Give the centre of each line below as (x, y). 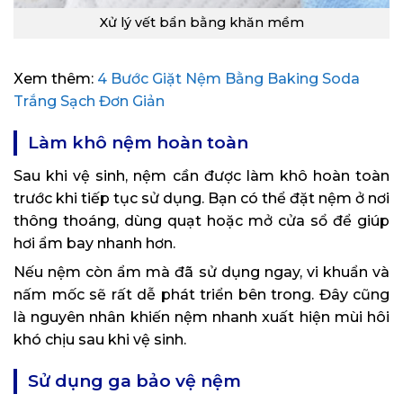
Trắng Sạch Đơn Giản (89, 102)
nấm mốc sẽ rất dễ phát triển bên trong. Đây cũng (201, 295)
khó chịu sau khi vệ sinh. (100, 340)
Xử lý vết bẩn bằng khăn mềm (201, 23)
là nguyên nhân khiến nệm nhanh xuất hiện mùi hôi (201, 318)
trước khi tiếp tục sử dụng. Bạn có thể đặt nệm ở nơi (201, 199)
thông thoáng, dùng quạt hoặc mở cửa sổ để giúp (201, 221)
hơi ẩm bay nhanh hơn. (94, 244)
